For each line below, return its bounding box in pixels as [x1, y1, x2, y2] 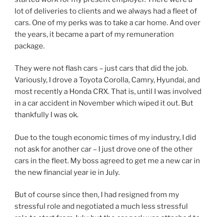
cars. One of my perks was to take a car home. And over [15, 18, 201, 27]
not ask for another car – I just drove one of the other [15, 144, 193, 154]
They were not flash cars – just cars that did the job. [15, 64, 188, 73]
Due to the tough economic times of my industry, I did [15, 133, 196, 142]
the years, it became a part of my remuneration [15, 30, 174, 39]
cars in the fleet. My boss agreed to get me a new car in [15, 156, 200, 165]
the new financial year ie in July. [15, 168, 120, 177]
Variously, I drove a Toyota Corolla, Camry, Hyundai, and [15, 76, 200, 85]
